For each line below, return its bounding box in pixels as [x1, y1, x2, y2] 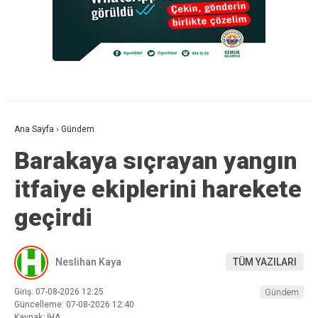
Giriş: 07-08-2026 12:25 [14, 286, 104, 297]
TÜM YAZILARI [233, 256, 297, 268]
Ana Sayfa [14, 124, 54, 134]
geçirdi [14, 202, 92, 231]
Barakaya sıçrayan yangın [14, 146, 297, 175]
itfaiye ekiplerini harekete [14, 174, 302, 203]
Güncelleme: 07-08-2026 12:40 [14, 299, 134, 309]
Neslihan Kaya [55, 256, 121, 268]
